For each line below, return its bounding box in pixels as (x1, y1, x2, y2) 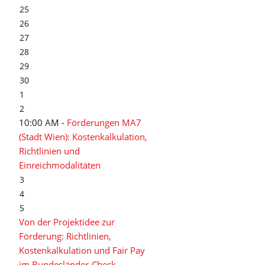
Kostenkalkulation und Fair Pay (19, 244, 145, 256)
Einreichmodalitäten (19, 159, 101, 171)
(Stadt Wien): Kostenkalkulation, (19, 131, 147, 143)
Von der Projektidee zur (19, 216, 115, 228)
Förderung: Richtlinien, (19, 230, 111, 242)
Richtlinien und (19, 145, 80, 157)
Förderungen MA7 (67, 117, 141, 128)
